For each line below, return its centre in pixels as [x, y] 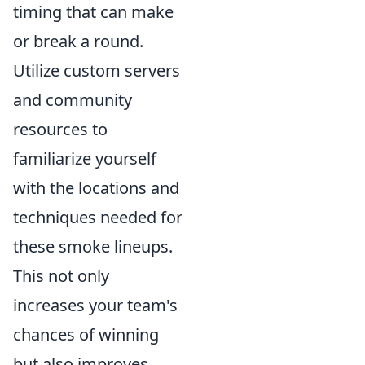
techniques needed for [98, 217]
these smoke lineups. [93, 246]
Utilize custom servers [97, 70]
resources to [60, 129]
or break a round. [78, 41]
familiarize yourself [85, 158]
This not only [61, 276]
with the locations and [96, 188]
